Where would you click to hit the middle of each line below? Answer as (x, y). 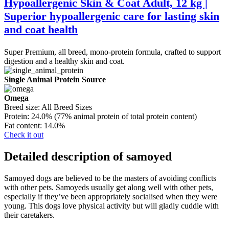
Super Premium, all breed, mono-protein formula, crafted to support (112, 52)
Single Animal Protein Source (55, 80)
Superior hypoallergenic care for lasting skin (112, 16)
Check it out (24, 135)
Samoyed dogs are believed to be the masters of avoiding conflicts (110, 178)
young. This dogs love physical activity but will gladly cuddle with (111, 205)
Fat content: (24, 126)
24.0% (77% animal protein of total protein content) (114, 117)
